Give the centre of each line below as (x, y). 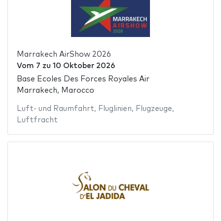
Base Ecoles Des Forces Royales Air (83, 79)
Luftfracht (37, 120)
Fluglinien (115, 109)
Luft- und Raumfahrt (55, 109)
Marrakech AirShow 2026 (64, 55)
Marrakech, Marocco (55, 90)
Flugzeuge (154, 109)
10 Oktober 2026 (84, 66)
